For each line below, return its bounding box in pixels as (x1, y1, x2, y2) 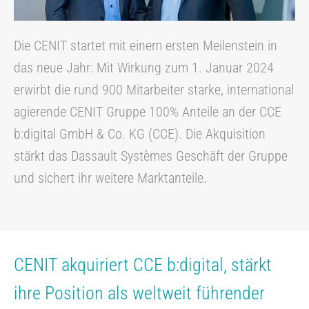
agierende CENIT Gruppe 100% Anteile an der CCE (14, 103, 281, 120)
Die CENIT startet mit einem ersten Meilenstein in (14, 37, 277, 54)
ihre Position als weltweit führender (14, 282, 265, 303)
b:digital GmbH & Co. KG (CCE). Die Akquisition (14, 125, 266, 142)
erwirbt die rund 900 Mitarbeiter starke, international (14, 81, 294, 98)
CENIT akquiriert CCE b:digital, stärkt (14, 254, 272, 275)
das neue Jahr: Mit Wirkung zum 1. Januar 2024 (14, 59, 274, 76)
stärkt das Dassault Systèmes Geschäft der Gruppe (14, 147, 288, 164)
